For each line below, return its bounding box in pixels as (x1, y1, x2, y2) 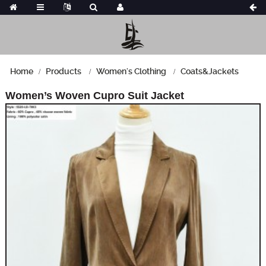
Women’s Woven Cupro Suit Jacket (5, 89, 184, 102)
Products (46, 66, 81, 76)
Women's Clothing (96, 66, 166, 76)
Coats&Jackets (180, 66, 239, 76)
